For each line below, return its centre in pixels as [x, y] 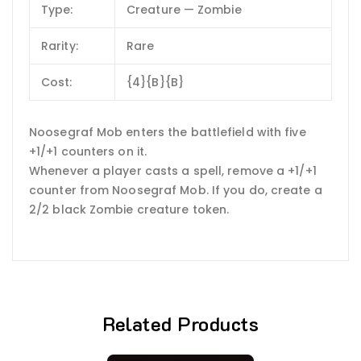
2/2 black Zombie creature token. [129, 210]
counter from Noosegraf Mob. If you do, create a [176, 191]
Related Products [180, 323]
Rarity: [60, 46]
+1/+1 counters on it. [88, 152]
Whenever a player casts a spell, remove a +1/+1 [173, 171]
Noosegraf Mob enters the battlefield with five [168, 133]
